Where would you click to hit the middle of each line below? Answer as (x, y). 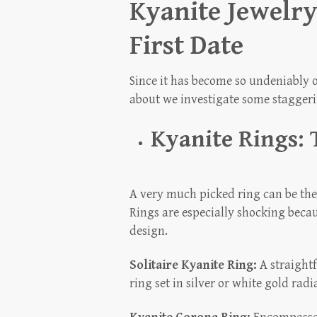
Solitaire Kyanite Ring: (193, 265)
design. (149, 231)
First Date (186, 46)
